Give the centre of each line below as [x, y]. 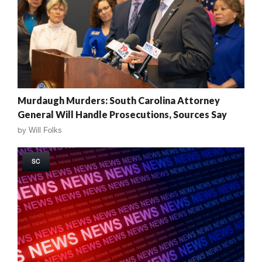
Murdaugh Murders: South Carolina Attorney [119, 101]
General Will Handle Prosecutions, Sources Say [122, 115]
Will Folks [45, 130]
